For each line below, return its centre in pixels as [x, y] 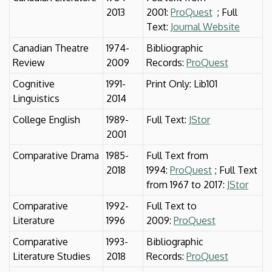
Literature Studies [52, 256]
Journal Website [205, 26]
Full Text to [172, 206]
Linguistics [36, 98]
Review [29, 62]
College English [46, 119]
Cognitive [34, 83]
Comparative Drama [56, 155]
